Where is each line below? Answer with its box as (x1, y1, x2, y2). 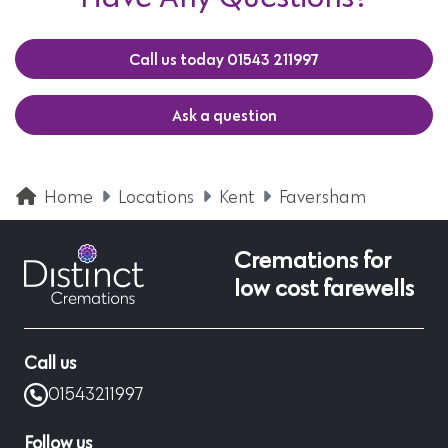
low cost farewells (234, 272, 414, 302)
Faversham (279, 188, 366, 207)
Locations (118, 188, 194, 207)
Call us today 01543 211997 (129, 48, 319, 69)
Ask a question (171, 104, 277, 125)
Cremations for (234, 244, 391, 274)
